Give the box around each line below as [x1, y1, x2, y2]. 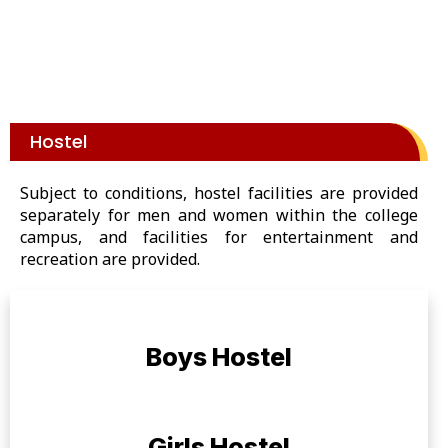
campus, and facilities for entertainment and [20, 226, 418, 249]
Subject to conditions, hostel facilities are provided [20, 182, 418, 205]
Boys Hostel [146, 342, 292, 373]
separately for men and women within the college [20, 204, 418, 227]
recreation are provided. [20, 248, 200, 271]
